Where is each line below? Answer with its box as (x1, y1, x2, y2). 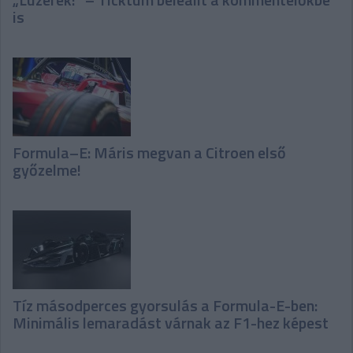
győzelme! (13, 158, 81, 183)
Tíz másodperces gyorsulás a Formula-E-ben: (13, 293, 318, 318)
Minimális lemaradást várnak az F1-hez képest (13, 310, 329, 336)
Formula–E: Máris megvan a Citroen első (13, 140, 286, 165)
